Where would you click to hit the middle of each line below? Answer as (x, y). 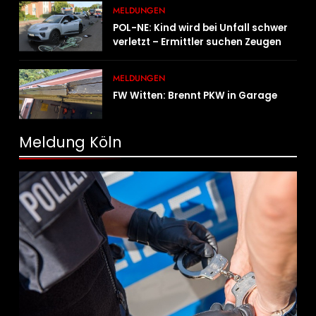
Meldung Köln (70, 142)
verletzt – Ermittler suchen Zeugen (197, 42)
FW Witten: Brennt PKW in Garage (195, 95)
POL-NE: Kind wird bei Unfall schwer (201, 28)
